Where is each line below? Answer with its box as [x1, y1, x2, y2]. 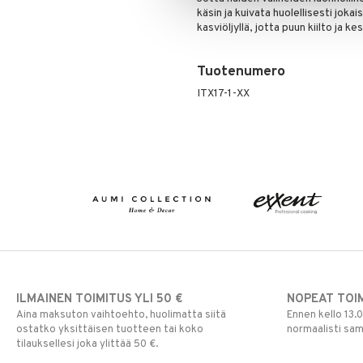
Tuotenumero [196, 63, 285, 81]
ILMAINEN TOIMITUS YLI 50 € [16, 292, 182, 308]
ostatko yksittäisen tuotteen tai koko [16, 323, 203, 337]
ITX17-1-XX [196, 87, 250, 100]
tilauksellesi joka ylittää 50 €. [16, 338, 158, 352]
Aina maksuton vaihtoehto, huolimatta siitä [16, 309, 226, 322]
